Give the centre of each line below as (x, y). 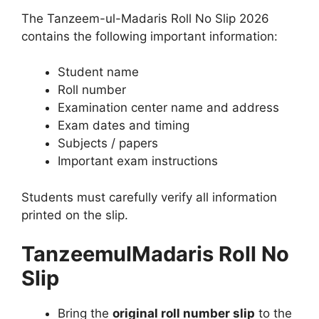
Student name (98, 72)
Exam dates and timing (124, 126)
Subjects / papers (108, 143)
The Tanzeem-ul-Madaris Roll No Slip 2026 (145, 18)
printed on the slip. (75, 215)
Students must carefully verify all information (149, 197)
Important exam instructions (138, 161)
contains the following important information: (150, 36)
